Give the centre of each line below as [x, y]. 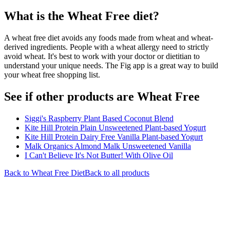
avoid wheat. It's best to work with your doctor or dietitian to [102, 56]
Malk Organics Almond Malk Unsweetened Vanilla [108, 146]
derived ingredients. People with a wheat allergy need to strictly [107, 47]
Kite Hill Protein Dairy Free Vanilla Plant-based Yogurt [114, 137]
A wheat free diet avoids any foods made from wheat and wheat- [109, 37]
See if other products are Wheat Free [102, 96]
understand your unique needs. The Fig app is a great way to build [111, 65]
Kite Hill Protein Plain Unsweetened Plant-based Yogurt [115, 127]
